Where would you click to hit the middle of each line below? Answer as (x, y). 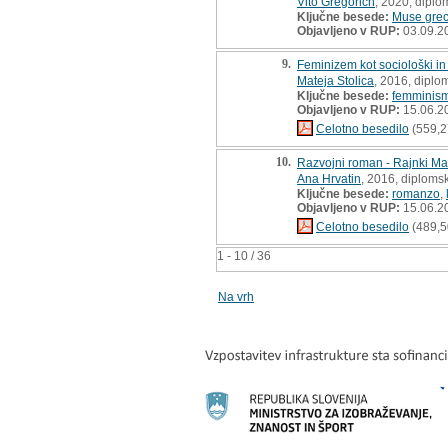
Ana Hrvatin (329, 178)
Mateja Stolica (335, 80)
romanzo (416, 193)
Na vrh (236, 296)
